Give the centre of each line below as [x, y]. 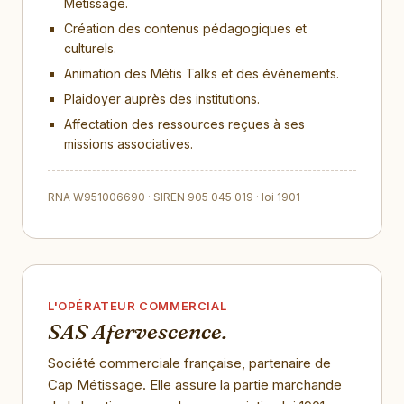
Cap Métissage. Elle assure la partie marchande [195, 385]
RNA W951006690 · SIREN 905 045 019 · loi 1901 [174, 197]
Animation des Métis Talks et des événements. [202, 73]
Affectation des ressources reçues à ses [184, 124]
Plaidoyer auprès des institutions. [162, 99]
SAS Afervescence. [138, 331]
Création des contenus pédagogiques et [185, 28]
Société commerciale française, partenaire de [189, 363]
